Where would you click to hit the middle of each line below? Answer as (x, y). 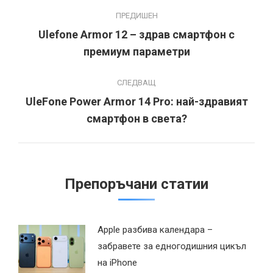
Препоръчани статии (136, 184)
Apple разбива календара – (155, 229)
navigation (64, 31)
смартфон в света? (136, 118)
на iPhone (117, 262)
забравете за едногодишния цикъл (172, 246)
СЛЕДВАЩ (136, 82)
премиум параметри (136, 51)
